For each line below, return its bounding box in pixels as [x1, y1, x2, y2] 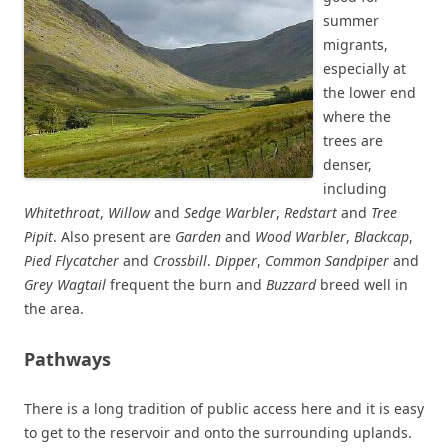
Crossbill [153, 251, 207, 270]
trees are [323, 131, 383, 150]
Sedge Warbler [184, 203, 276, 222]
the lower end [323, 83, 416, 102]
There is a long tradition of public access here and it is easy [24, 399, 424, 418]
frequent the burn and [106, 275, 266, 294]
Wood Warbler [255, 227, 346, 246]
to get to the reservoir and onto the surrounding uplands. [24, 423, 412, 442]
